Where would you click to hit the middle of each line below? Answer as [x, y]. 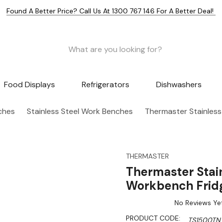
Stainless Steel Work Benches [80, 111]
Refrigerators [105, 85]
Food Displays [30, 85]
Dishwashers [179, 85]
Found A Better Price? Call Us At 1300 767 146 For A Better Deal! [111, 11]
